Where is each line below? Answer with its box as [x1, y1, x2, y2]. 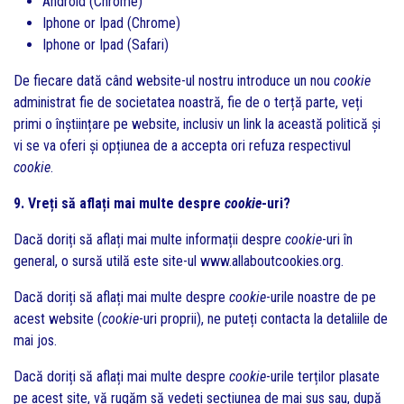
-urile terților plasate [266, 368, 380, 385]
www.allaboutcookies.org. [200, 252, 344, 270]
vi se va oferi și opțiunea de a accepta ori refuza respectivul [14, 137, 351, 154]
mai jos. [14, 332, 57, 349]
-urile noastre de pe [266, 289, 376, 306]
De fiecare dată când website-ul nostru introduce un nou [14, 72, 334, 89]
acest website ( [14, 310, 102, 327]
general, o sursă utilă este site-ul [14, 252, 200, 270]
